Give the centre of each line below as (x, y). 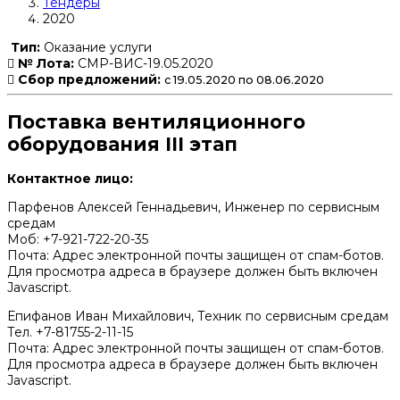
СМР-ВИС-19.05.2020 (144, 63)
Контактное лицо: (70, 179)
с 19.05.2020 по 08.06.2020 (244, 79)
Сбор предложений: (89, 79)
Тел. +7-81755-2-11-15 (70, 333)
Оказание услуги (96, 47)
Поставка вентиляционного (156, 122)
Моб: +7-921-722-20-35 (78, 240)
